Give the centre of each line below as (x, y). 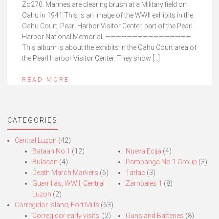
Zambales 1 (144, 184)
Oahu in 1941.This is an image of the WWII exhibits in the (108, 15)
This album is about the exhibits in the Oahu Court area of (109, 48)
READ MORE (46, 80)
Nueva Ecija (143, 151)
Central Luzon (36, 141)
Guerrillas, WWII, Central (68, 184)
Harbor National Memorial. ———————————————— (107, 37)
